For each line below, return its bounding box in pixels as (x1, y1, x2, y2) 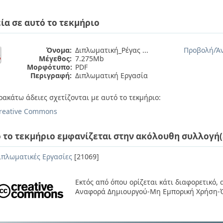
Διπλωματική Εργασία (75, 71, 148, 80)
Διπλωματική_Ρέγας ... (75, 45, 148, 55)
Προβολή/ (184, 45, 216, 55)
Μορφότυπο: (27, 62, 72, 72)
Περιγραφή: (30, 71, 72, 80)
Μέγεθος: (39, 54, 72, 63)
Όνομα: (46, 45, 72, 55)
